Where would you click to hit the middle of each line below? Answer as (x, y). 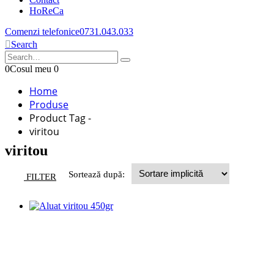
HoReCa (46, 11)
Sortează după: (98, 174)
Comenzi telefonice (42, 31)
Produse (49, 105)
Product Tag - (61, 118)
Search (24, 44)
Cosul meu (32, 69)
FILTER (41, 176)
